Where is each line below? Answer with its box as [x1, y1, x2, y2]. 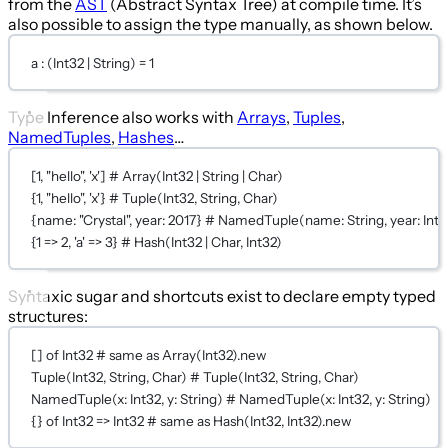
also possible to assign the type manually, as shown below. [8, 14, 433, 35]
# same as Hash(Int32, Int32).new [147, 412, 352, 429]
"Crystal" [79, 211, 130, 228]
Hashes [118, 127, 174, 148]
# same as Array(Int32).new [96, 346, 267, 363]
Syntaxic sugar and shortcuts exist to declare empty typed [8, 286, 436, 307]
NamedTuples [8, 127, 111, 148]
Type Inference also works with [8, 107, 237, 128]
